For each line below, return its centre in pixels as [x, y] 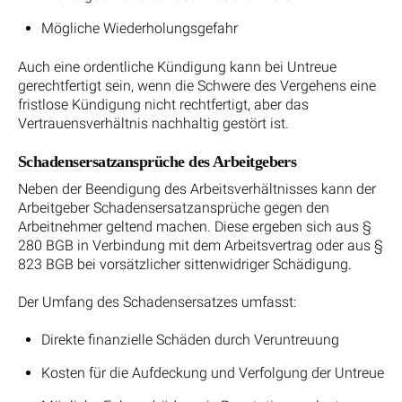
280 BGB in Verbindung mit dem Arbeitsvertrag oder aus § [201, 245]
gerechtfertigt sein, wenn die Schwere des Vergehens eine [197, 86]
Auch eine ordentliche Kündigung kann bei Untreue [177, 67]
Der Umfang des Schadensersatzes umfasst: [157, 301]
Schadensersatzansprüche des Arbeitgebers [157, 161]
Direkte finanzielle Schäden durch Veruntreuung [190, 339]
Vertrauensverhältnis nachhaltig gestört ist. [153, 124]
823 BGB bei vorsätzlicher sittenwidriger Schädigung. [185, 264]
